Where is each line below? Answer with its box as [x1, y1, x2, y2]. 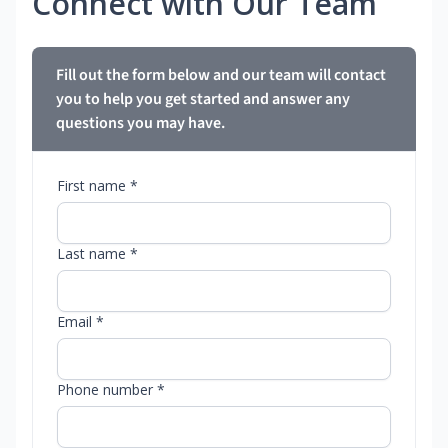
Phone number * [57, 380, 165, 400]
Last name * [57, 244, 138, 264]
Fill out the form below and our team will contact [56, 64, 386, 87]
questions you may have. [56, 112, 225, 135]
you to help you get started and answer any [56, 88, 350, 111]
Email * [57, 312, 104, 332]
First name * [57, 176, 138, 196]
